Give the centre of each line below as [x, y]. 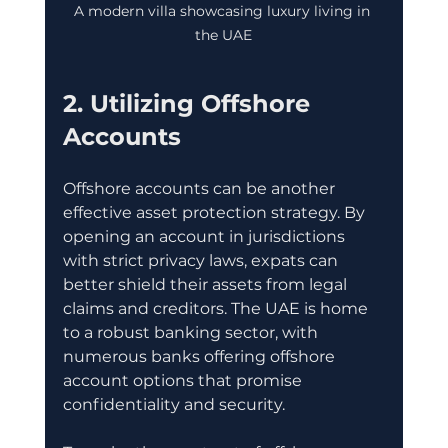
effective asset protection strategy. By [215, 213]
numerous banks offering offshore [200, 357]
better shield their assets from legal [206, 285]
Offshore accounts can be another [200, 189]
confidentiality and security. [173, 405]
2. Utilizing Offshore [189, 104]
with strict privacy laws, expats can [202, 261]
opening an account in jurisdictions [205, 237]
